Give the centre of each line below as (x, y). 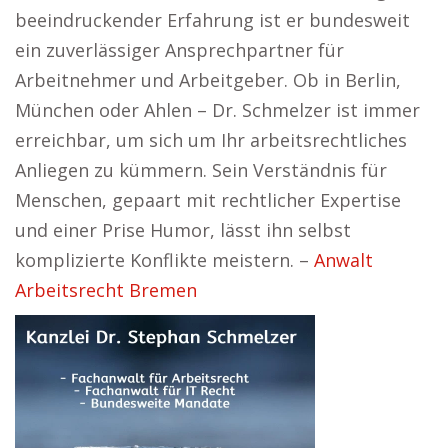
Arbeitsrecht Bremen (106, 290)
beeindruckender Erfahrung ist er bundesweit (212, 20)
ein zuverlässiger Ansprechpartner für (179, 50)
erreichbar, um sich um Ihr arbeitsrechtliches (211, 140)
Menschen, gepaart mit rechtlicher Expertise (208, 200)
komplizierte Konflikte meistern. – (164, 260)
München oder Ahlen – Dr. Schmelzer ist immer (217, 110)
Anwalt (343, 260)
